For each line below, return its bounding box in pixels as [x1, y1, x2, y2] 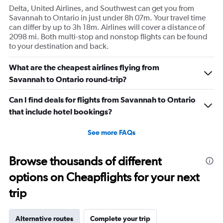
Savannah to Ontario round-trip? [9, 75, 127, 84]
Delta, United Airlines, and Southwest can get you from [9, 3, 194, 13]
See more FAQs [88, 128, 135, 137]
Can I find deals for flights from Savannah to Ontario [9, 95, 196, 105]
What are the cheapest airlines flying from [9, 63, 159, 72]
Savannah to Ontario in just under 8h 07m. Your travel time [9, 13, 206, 23]
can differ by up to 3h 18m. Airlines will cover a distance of [9, 22, 205, 32]
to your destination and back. [9, 41, 109, 51]
